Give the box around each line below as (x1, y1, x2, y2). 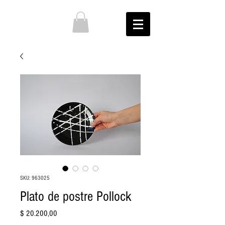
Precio (57, 208, 73, 217)
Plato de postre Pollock (20, 189, 132, 204)
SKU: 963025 (20, 175, 50, 181)
